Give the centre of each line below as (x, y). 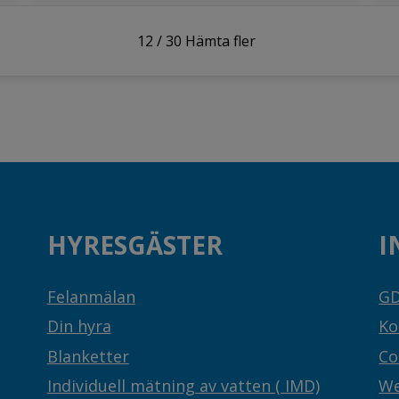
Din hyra (79, 326)
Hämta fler (220, 41)
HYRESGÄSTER (134, 244)
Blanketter (88, 356)
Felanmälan (91, 296)
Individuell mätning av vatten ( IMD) (183, 386)
